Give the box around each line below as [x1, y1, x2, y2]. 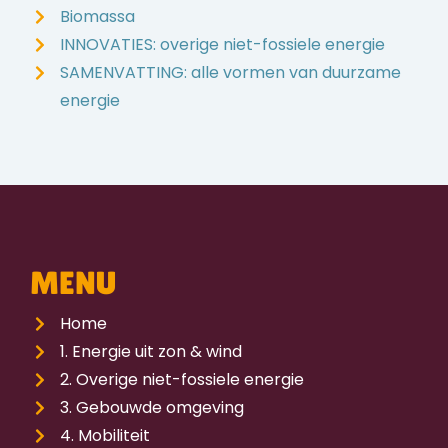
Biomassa [60, 4, 135, 28]
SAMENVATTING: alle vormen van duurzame [60, 60, 401, 84]
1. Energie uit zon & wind [60, 339, 242, 363]
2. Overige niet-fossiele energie [60, 367, 304, 391]
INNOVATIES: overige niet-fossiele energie [60, 32, 385, 56]
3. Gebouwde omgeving [60, 395, 244, 419]
